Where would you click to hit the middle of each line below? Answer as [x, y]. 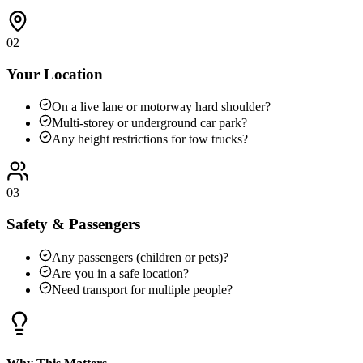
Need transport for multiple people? [142, 289]
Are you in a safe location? [120, 273]
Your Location [55, 74]
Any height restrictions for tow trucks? [150, 139]
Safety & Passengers [73, 224]
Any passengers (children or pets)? [140, 257]
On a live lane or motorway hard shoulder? [161, 107]
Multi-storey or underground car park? [149, 123]
